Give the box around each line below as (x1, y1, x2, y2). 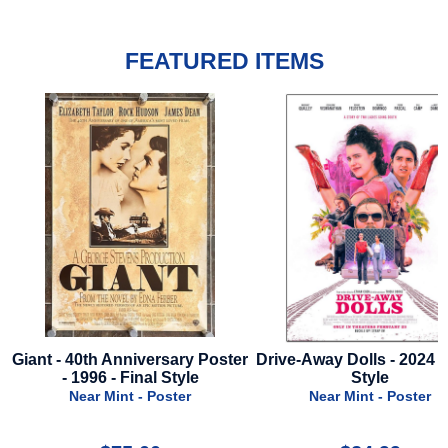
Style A (347, 369, 401, 387)
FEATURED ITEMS (124, 48, 324, 74)
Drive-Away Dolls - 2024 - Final (19, 351, 249, 369)
